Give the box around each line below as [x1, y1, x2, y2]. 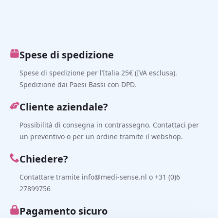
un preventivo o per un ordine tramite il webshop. [19, 132, 183, 141]
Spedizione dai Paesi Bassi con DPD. [19, 80, 136, 89]
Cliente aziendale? [19, 100, 108, 113]
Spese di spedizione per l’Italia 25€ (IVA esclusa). [19, 68, 177, 77]
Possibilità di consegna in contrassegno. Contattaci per [19, 120, 199, 129]
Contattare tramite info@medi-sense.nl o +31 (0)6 [19, 172, 180, 182]
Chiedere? [19, 152, 68, 165]
